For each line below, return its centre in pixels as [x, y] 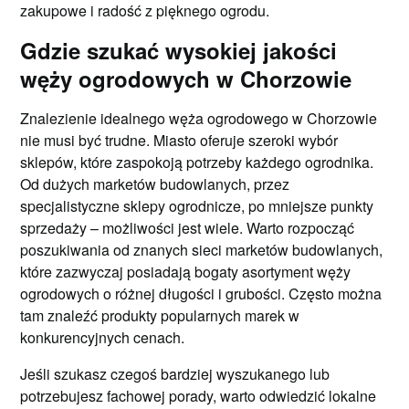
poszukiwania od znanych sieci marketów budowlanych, [202, 250]
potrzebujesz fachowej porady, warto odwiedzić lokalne [199, 396]
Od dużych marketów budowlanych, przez [155, 184]
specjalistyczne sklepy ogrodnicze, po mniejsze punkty [197, 206]
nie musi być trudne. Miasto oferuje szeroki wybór [179, 140]
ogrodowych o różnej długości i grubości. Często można [201, 294]
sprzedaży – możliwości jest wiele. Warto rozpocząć [188, 228]
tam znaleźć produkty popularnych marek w [160, 315]
